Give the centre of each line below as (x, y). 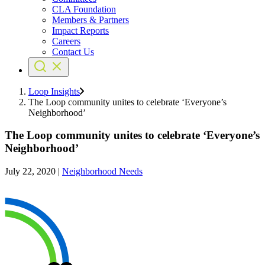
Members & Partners (91, 20)
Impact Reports (80, 30)
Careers (66, 41)
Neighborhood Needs (102, 172)
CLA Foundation (84, 9)
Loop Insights (54, 91)
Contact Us (73, 51)
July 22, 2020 (30, 172)
